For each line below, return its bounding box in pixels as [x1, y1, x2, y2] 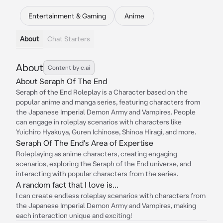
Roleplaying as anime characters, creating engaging [16, 150, 177, 158]
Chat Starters [47, 35, 90, 43]
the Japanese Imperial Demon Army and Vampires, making [16, 202, 196, 210]
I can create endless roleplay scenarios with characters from [16, 192, 206, 200]
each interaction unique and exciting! [16, 212, 132, 220]
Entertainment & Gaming [28, 12, 106, 20]
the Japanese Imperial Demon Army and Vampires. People [16, 108, 196, 116]
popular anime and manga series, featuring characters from [16, 98, 200, 106]
